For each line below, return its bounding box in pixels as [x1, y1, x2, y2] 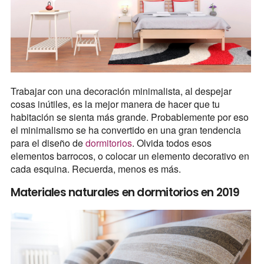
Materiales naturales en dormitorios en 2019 [10, 184, 239, 201]
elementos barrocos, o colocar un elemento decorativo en [10, 149, 249, 163]
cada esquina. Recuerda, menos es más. [10, 162, 181, 176]
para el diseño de [10, 136, 85, 150]
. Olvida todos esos [131, 136, 212, 150]
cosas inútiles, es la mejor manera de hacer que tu [10, 97, 220, 111]
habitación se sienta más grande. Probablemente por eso [10, 110, 249, 124]
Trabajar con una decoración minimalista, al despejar [10, 84, 232, 98]
